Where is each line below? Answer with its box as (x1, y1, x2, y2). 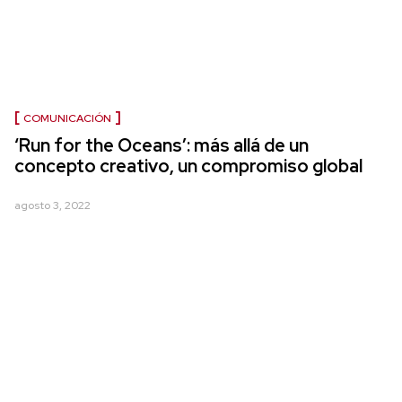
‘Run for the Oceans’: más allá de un (14, 134, 309, 158)
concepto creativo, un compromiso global (14, 154, 363, 179)
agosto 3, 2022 (14, 198, 91, 214)
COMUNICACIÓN (23, 111, 111, 127)
